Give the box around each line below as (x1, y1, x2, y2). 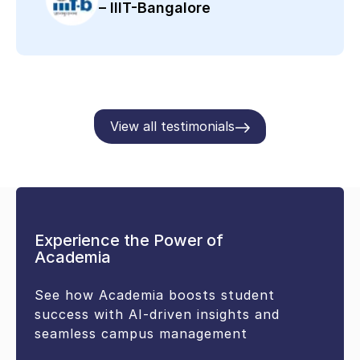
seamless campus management (35, 325, 248, 342)
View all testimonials (110, 118, 235, 135)
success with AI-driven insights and (35, 305, 280, 322)
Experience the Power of (35, 231, 224, 251)
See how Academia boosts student (35, 286, 276, 303)
